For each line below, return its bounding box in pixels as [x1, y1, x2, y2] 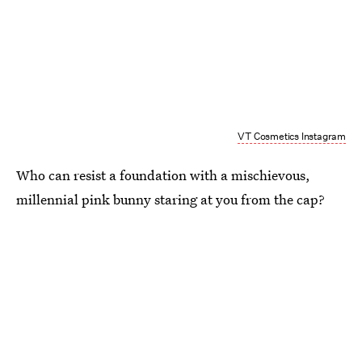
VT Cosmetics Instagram [238, 128, 346, 143]
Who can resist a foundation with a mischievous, [16, 165, 310, 184]
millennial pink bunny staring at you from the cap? [16, 189, 325, 208]
